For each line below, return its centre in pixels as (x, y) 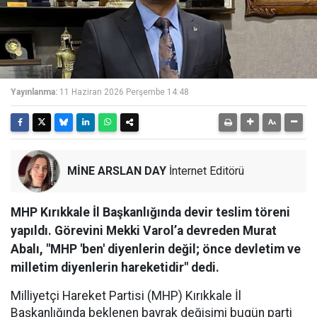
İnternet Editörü (205, 171)
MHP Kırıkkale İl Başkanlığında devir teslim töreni (150, 212)
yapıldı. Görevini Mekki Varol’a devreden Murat (144, 231)
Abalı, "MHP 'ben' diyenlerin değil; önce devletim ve (156, 249)
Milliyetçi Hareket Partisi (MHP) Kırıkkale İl (126, 296)
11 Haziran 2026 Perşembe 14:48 (124, 92)
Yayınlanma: (34, 92)
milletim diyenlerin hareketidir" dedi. (115, 267)
